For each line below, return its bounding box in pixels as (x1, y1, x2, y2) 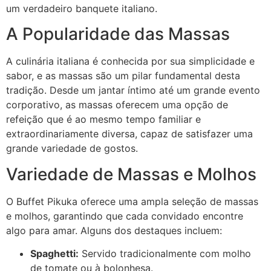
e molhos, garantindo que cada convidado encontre (6, 209, 243, 222)
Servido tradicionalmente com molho (79, 247, 251, 260)
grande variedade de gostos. (6, 142, 138, 155)
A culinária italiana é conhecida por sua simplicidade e (6, 55, 255, 68)
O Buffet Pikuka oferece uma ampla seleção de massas (6, 195, 258, 207)
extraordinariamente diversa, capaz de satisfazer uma (6, 128, 253, 140)
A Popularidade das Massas (6, 24, 230, 45)
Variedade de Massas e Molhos (6, 163, 256, 184)
